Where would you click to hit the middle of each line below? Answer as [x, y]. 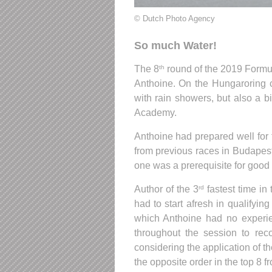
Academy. [155, 112]
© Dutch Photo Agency [174, 18]
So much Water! [175, 45]
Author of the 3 [166, 189]
